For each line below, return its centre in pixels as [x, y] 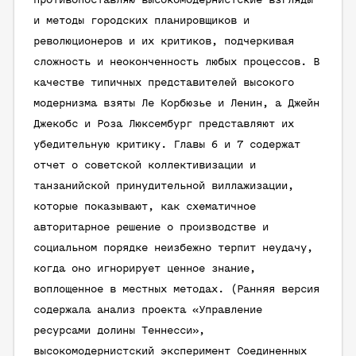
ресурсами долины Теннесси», [119, 331]
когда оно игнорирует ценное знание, [145, 269]
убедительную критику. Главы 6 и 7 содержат [167, 145]
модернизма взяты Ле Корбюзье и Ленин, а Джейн [176, 104]
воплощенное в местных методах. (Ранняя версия [176, 290]
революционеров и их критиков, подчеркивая [164, 42]
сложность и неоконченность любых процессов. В [176, 62]
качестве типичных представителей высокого [164, 83]
